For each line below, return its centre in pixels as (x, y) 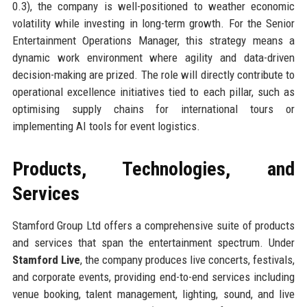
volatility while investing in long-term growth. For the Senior (153, 23)
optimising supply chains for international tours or (153, 109)
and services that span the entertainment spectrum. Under (153, 242)
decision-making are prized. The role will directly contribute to (153, 74)
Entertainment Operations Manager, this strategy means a (153, 40)
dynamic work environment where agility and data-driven (153, 57)
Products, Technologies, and (153, 169)
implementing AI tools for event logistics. (106, 126)
